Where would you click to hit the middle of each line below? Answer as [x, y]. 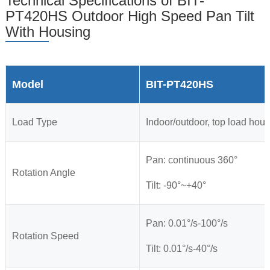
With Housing [48, 32]
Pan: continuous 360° [191, 160]
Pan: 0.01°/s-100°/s [187, 224]
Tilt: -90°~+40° [176, 186]
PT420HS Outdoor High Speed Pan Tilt [130, 16]
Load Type [34, 122]
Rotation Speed [45, 236]
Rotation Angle [43, 173]
